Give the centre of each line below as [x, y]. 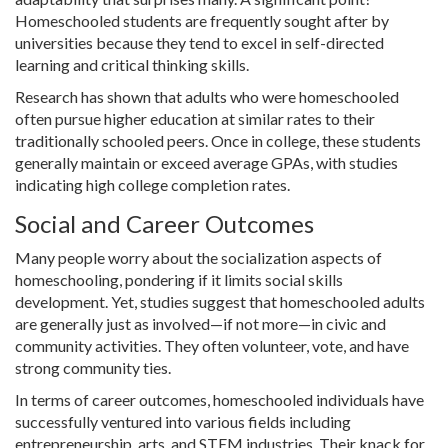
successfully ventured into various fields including [183, 422]
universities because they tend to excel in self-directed [199, 43]
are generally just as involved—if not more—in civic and [200, 324]
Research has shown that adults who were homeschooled [207, 97]
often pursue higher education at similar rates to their [195, 119]
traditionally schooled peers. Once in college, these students [218, 141]
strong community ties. [93, 368]
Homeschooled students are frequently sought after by [202, 21]
